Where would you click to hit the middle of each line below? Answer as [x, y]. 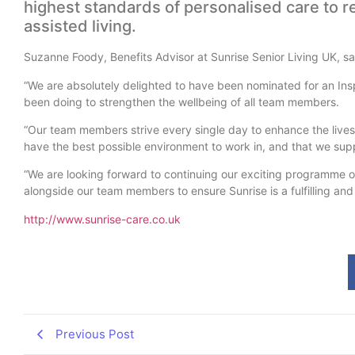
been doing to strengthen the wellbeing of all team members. [181, 101]
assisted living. [80, 27]
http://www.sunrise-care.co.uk [102, 219]
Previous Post [95, 334]
